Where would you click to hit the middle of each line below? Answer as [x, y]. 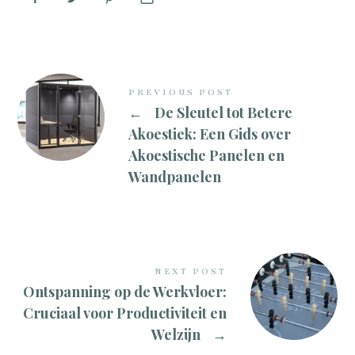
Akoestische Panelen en [207, 156]
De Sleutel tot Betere [222, 113]
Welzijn [177, 335]
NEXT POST [190, 272]
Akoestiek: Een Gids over [210, 134]
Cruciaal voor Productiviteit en [124, 313]
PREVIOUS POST [181, 93]
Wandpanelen [175, 177]
